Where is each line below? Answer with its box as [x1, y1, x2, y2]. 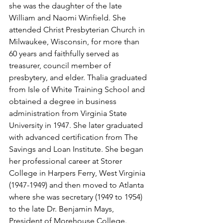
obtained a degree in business [9, 97, 118, 107]
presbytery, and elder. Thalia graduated [9, 73, 149, 83]
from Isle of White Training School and [9, 85, 147, 95]
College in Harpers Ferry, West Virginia [9, 168, 147, 178]
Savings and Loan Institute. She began [9, 144, 145, 154]
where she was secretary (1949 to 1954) [9, 192, 144, 202]
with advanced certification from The [9, 132, 140, 142]
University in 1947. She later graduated [9, 120, 145, 130]
